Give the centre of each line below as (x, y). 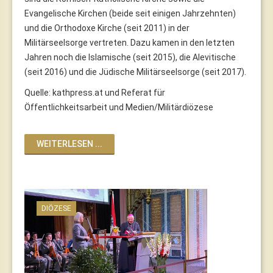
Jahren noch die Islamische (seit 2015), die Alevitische (130, 57)
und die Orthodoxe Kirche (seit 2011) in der (107, 28)
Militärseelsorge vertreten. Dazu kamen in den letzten (129, 42)
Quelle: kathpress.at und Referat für (95, 92)
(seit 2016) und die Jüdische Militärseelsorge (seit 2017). (135, 72)
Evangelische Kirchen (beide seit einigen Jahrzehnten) (130, 13)
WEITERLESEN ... (69, 144)
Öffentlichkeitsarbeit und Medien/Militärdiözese (119, 107)
